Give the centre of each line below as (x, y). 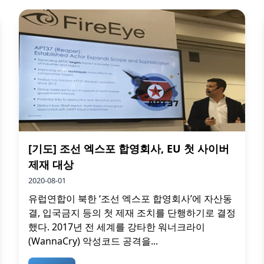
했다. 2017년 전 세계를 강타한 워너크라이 (117, 227)
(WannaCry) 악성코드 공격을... (93, 241)
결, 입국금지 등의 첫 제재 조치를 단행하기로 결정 (132, 213)
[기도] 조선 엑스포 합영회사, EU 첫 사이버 (129, 149)
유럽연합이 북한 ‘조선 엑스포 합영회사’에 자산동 (130, 199)
